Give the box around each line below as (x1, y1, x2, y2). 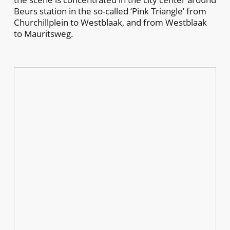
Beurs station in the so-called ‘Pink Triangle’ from (13, 5, 206, 17)
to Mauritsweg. (13, 27, 73, 40)
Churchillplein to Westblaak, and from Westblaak (13, 16, 207, 28)
